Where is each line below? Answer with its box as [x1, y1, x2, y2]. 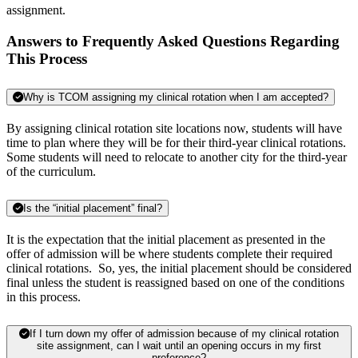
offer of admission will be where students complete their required [6, 246, 332, 261]
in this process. [6, 289, 81, 304]
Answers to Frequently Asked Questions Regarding [6, 33, 340, 50]
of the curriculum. [6, 164, 96, 178]
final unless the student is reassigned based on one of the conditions [6, 275, 344, 289]
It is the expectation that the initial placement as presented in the [6, 232, 325, 246]
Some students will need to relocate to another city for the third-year [6, 149, 347, 164]
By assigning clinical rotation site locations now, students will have [6, 121, 342, 135]
